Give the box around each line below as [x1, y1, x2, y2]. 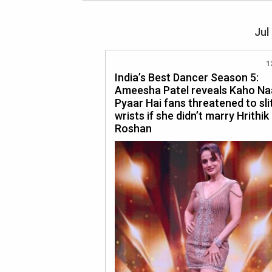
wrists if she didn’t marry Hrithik [115, 109, 269, 122]
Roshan [115, 122, 152, 135]
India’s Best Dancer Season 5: [115, 71, 259, 84]
